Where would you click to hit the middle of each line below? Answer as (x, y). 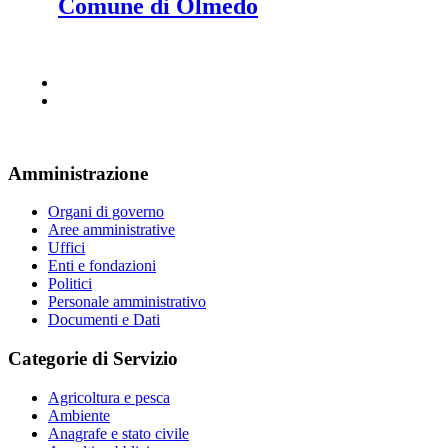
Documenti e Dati (104, 320)
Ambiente (79, 415)
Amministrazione (78, 173)
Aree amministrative (111, 230)
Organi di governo (106, 212)
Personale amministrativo (127, 302)
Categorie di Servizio (93, 359)
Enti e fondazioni (102, 266)
